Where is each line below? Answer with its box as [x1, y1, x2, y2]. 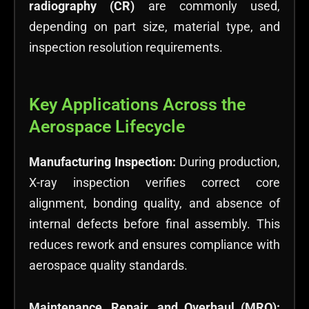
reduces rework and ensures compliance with [29, 237, 280, 252]
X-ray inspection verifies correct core [29, 175, 280, 190]
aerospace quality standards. [29, 257, 188, 272]
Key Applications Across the [29, 94, 246, 114]
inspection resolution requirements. [29, 40, 223, 55]
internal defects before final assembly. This [29, 216, 280, 231]
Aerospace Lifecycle [29, 116, 185, 137]
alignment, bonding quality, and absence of [29, 195, 280, 210]
